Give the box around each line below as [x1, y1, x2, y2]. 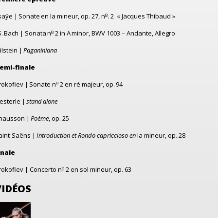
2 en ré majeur [58, 80, 103, 89]
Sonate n [29, 80, 56, 89]
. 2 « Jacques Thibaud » [108, 12, 175, 20]
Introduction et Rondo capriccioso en [36, 131, 136, 140]
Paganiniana [23, 46, 57, 54]
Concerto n [30, 165, 62, 174]
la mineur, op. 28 [136, 131, 185, 140]
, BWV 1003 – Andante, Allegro [89, 29, 175, 37]
